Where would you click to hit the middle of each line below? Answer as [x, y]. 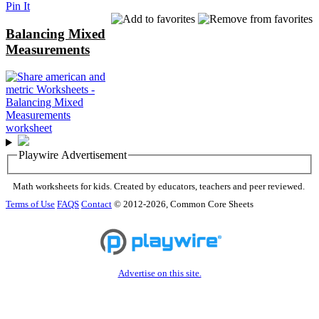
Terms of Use [30, 205]
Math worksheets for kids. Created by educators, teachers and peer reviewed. [159, 187]
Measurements [48, 49]
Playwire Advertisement [73, 155]
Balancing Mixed [56, 33]
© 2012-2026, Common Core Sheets [184, 205]
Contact [96, 205]
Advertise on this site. [159, 273]
